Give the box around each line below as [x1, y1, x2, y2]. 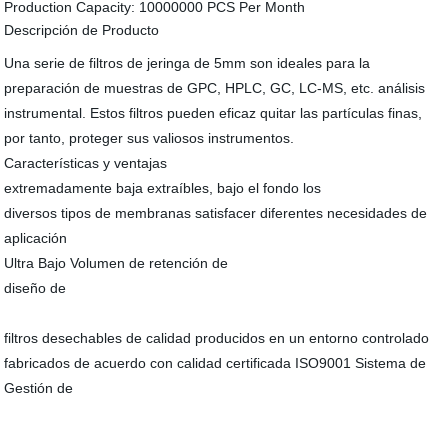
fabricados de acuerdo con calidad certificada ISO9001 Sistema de [4, 355, 427, 371]
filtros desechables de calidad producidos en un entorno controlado [4, 330, 430, 346]
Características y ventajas [4, 155, 168, 171]
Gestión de [4, 380, 74, 396]
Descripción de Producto [4, 22, 160, 38]
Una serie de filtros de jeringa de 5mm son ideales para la [4, 55, 371, 71]
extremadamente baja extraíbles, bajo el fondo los [4, 180, 322, 196]
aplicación [4, 230, 68, 246]
